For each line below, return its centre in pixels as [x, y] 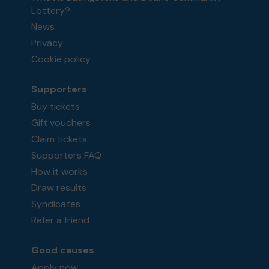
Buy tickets [56, 107]
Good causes [63, 250]
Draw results [59, 188]
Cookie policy [61, 59]
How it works [60, 172]
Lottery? [51, 11]
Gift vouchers [61, 123]
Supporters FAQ [67, 156]
